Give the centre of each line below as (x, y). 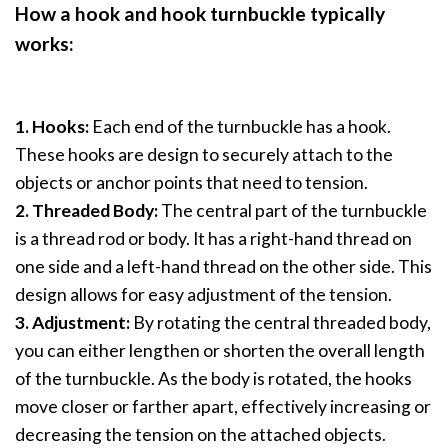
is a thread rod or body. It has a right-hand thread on (213, 239)
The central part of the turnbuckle (292, 211)
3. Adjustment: (72, 323)
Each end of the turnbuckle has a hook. (240, 127)
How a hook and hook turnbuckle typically (200, 14)
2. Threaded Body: (86, 211)
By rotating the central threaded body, (280, 323)
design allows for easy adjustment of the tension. (203, 295)
